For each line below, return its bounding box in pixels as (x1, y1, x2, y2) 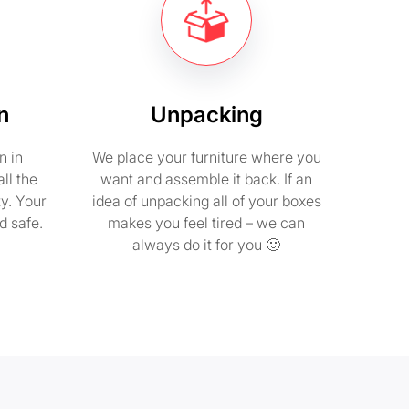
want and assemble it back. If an (100, 170, 312, 188)
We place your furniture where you (91, 148, 321, 166)
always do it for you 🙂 (132, 236, 280, 254)
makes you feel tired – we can (108, 214, 305, 232)
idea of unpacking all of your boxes (91, 192, 321, 210)
